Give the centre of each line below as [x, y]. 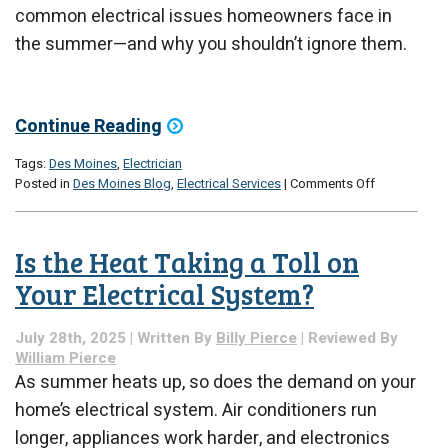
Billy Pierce [256, 338]
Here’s [392, 263]
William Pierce [65, 358]
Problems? [405, 243]
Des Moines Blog [122, 184]
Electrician [152, 164]
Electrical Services [229, 184]
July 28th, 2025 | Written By [115, 338]
